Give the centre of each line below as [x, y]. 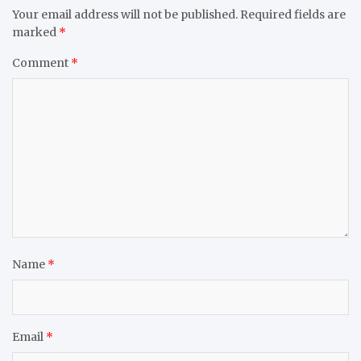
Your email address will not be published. [125, 15]
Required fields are [293, 15]
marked [35, 33]
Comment [41, 63]
